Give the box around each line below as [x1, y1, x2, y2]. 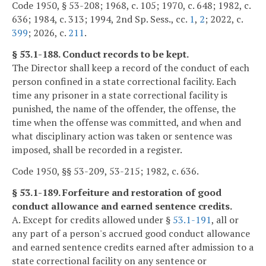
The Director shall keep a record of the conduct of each [12, 61, 249, 74]
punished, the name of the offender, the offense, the [12, 102, 236, 115]
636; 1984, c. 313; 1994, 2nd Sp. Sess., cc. [12, 12, 189, 26]
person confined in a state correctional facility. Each [12, 74, 236, 88]
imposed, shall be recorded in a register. [12, 142, 182, 156]
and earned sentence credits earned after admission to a [12, 240, 254, 254]
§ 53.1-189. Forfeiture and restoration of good [12, 185, 221, 199]
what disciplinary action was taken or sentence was [12, 129, 232, 142]
